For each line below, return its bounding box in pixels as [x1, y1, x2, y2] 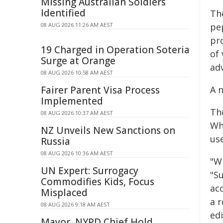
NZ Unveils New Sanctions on [41, 124, 175, 137]
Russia [41, 135, 70, 148]
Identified [41, 6, 86, 19]
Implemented [41, 95, 103, 108]
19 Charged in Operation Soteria [41, 43, 190, 56]
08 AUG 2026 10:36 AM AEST [41, 149, 113, 157]
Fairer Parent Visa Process [41, 84, 160, 97]
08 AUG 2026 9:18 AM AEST [41, 201, 110, 208]
